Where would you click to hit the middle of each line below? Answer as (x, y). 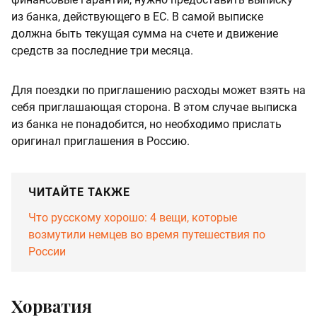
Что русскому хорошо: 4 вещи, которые (133, 217)
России (47, 251)
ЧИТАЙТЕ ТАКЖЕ (79, 192)
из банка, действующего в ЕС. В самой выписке (137, 16)
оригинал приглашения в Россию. (100, 141)
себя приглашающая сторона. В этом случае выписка (154, 107)
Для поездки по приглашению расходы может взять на (158, 90)
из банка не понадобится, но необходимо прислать (146, 124)
